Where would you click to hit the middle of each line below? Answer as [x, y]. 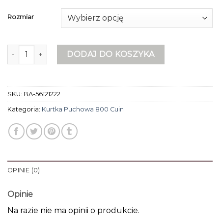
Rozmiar [21, 16]
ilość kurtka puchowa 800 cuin [62, 49]
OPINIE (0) [24, 170]
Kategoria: [25, 109]
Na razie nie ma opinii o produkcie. [73, 210]
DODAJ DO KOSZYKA [111, 54]
